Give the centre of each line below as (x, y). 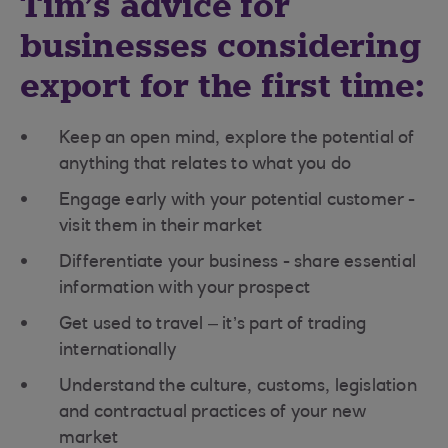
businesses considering (220, 46)
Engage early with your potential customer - (237, 201)
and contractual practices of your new (213, 413)
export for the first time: (222, 86)
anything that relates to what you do (205, 165)
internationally (117, 351)
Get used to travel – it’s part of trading (213, 325)
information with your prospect (184, 289)
